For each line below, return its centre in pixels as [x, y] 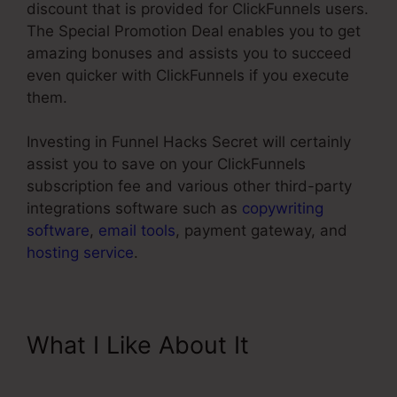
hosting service [80, 253]
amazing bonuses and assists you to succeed [189, 53]
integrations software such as [134, 209]
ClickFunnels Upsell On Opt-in [195, 374]
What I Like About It [138, 346]
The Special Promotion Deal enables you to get [194, 31]
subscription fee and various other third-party [189, 187]
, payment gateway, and [261, 231]
